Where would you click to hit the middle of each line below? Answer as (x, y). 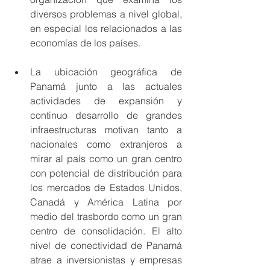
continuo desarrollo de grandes (106, 115)
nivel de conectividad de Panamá (106, 245)
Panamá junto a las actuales (106, 86)
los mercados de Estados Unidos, (106, 187)
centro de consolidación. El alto (106, 231)
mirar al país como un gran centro (106, 158)
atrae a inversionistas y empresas (106, 259)
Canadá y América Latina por (106, 202)
